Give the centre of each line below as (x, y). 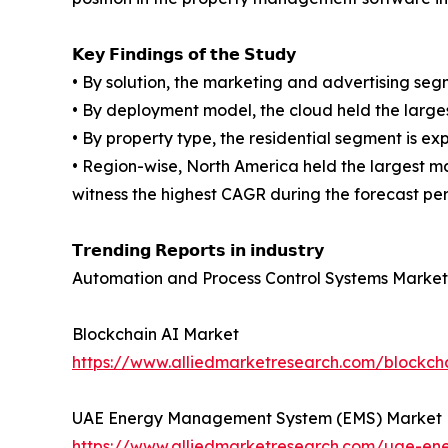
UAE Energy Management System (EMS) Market (257, 418)
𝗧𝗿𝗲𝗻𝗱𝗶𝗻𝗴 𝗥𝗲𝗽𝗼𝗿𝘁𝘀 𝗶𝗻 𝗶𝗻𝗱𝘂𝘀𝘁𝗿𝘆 (198, 250)
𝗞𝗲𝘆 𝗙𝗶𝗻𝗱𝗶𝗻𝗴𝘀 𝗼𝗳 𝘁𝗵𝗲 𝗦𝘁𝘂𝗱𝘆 (184, 54)
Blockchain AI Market (155, 334)
